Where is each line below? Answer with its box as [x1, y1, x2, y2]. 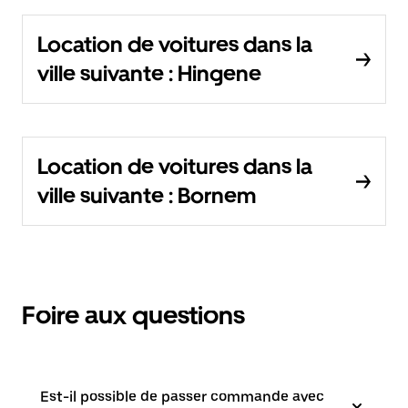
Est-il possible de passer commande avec [40, 388, 324, 405]
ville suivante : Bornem [37, 182, 256, 209]
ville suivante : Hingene [37, 60, 261, 87]
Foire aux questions [22, 300, 245, 331]
